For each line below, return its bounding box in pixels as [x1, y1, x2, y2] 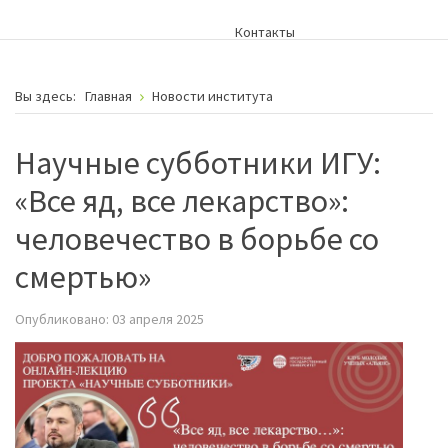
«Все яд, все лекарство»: [15, 180, 349, 221]
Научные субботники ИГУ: [15, 142, 381, 183]
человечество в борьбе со [15, 218, 379, 259]
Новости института [152, 86, 273, 105]
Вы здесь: [15, 86, 82, 105]
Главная [85, 86, 132, 105]
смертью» [15, 256, 151, 297]
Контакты [235, 22, 295, 41]
